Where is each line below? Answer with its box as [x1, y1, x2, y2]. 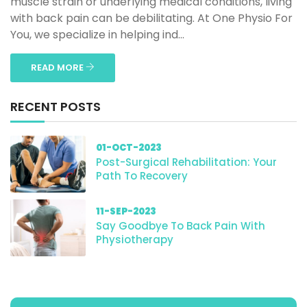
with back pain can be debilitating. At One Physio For [10, 10, 293, 26]
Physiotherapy [96, 232, 173, 247]
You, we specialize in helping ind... [10, 27, 184, 42]
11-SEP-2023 [96, 205, 156, 218]
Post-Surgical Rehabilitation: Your [96, 155, 277, 169]
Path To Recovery [96, 169, 188, 183]
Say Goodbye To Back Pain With [96, 219, 265, 233]
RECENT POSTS [10, 98, 101, 115]
